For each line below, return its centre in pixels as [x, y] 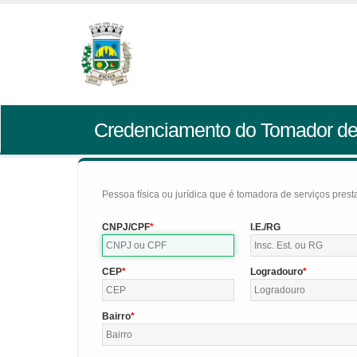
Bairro [116, 316]
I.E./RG [266, 227]
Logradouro [277, 272]
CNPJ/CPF [126, 227]
